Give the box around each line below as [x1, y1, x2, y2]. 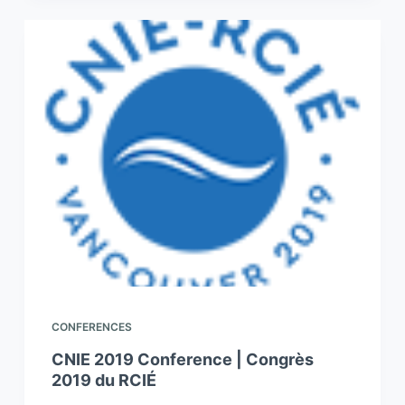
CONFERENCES [51, 320, 132, 334]
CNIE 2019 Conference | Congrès [51, 350, 314, 370]
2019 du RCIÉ [51, 371, 156, 391]
